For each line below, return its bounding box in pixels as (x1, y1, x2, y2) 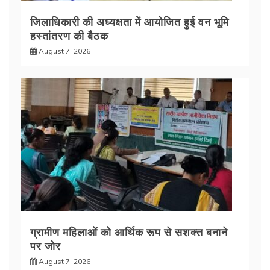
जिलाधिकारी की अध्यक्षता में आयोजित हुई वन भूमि (30, 13, 229, 29)
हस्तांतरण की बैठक (30, 27, 108, 43)
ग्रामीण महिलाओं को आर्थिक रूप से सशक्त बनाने (30, 223, 228, 239)
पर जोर (30, 237, 61, 253)
